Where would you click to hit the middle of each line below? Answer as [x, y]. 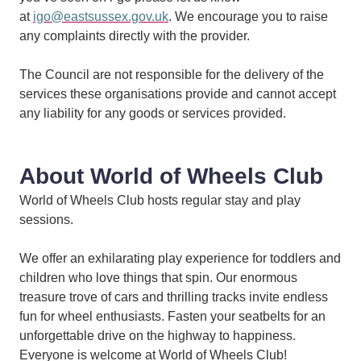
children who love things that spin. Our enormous [158, 278]
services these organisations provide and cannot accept [178, 94]
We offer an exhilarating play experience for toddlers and [180, 259]
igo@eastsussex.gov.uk [101, 17]
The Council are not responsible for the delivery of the [172, 75]
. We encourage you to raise [248, 17]
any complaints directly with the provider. [135, 36]
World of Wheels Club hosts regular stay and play [160, 201]
